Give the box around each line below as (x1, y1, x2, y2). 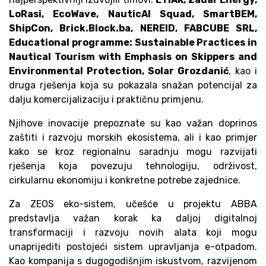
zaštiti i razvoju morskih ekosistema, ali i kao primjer (9, 132, 257, 144)
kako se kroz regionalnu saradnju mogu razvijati (9, 146, 257, 158)
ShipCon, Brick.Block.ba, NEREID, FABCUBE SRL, (9, 23, 257, 34)
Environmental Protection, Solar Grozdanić (9, 65, 229, 77)
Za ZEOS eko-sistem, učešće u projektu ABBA (9, 198, 257, 210)
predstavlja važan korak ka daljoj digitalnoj (9, 213, 257, 224)
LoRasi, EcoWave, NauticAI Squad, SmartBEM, (9, 8, 257, 20)
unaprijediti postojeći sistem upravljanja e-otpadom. (9, 241, 257, 253)
